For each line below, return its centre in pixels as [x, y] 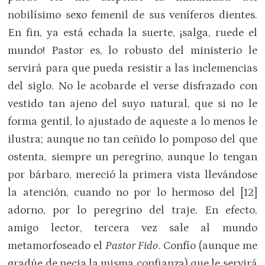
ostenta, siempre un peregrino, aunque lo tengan [132, 157]
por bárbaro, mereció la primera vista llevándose [132, 174]
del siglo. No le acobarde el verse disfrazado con [132, 86]
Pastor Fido [132, 245]
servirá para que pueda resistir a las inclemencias [132, 68]
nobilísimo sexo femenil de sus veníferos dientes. [132, 15]
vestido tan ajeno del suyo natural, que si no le [132, 104]
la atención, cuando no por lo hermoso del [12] [132, 192]
